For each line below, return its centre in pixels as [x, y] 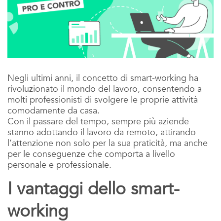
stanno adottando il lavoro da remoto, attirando [102, 132]
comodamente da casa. [54, 110]
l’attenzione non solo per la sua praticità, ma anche [108, 143]
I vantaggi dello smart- [93, 189]
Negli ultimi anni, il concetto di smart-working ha [103, 78]
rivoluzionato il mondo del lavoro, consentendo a [105, 89]
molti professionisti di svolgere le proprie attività [103, 100]
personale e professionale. [59, 165]
